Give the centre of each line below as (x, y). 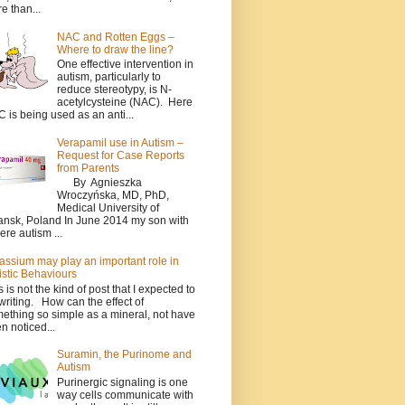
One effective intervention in (125, 65)
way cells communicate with (125, 395)
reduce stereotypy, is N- (114, 90)
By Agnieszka (99, 183)
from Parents (88, 169)
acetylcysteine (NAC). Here (124, 103)
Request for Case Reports (120, 156)
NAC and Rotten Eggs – (115, 37)
